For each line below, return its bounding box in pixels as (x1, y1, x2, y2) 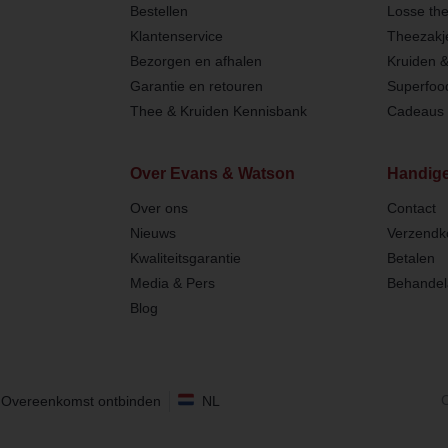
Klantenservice (129, 27, 223, 44)
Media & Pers (129, 274, 215, 291)
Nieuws (129, 224, 176, 241)
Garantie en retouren (129, 77, 263, 94)
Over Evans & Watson (129, 164, 295, 182)
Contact (386, 199, 436, 216)
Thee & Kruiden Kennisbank (129, 102, 307, 119)
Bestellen (129, 2, 188, 19)
